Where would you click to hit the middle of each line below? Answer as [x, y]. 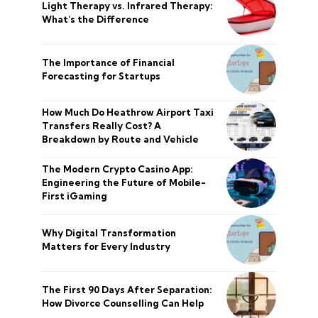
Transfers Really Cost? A [102, 126]
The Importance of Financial [108, 62]
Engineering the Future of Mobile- [124, 183]
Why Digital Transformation [109, 232]
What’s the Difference [95, 19]
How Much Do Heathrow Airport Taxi [128, 113]
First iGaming [75, 196]
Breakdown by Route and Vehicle [120, 139]
